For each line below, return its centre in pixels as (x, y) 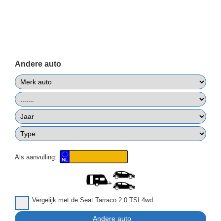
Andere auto (38, 64)
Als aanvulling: (37, 157)
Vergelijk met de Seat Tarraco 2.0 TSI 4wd (92, 200)
